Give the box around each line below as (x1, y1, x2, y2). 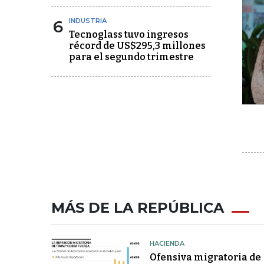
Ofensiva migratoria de (149, 251, 261, 263)
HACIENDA (149, 239, 184, 247)
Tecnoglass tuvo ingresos (69, 29, 189, 40)
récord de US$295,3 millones (69, 40, 206, 51)
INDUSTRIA (69, 16, 107, 25)
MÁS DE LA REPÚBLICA (51, 199, 224, 216)
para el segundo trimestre (69, 51, 194, 62)
